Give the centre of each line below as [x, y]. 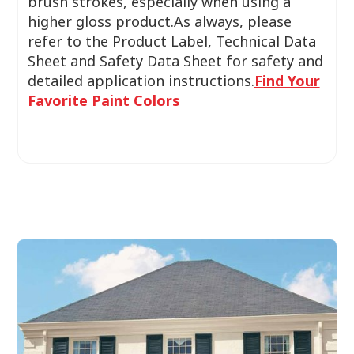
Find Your [287, 80]
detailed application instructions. [141, 80]
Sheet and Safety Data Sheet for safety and [175, 60]
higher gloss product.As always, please [159, 21]
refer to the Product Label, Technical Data [171, 41]
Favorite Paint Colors [104, 100]
